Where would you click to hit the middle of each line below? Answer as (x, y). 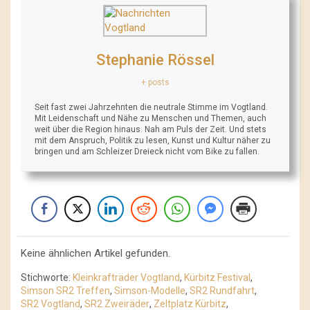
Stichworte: (46, 278)
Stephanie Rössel (155, 60)
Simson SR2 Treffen (65, 291)
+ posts (155, 83)
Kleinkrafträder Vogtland (126, 278)
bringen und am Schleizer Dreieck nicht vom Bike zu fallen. (147, 152)
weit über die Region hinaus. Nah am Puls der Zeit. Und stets (151, 130)
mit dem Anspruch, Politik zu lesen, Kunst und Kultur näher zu (153, 141)
